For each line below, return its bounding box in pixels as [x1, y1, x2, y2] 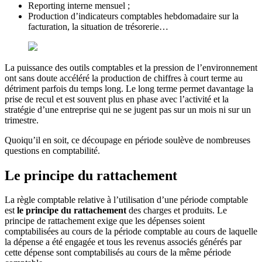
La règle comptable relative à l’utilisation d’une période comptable [5, 195, 248, 205]
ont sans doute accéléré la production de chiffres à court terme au [5, 73, 243, 83]
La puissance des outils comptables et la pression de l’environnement [5, 62, 257, 73]
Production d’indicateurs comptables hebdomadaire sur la [28, 11, 239, 21]
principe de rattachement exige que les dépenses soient [5, 216, 205, 226]
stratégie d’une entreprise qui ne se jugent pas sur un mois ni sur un [5, 104, 251, 115]
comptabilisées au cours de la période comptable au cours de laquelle [5, 226, 257, 237]
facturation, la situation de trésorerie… [28, 21, 168, 32]
